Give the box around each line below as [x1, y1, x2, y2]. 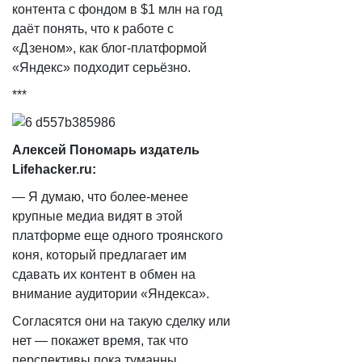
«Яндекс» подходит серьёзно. [12, 61, 191, 74]
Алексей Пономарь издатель [12, 143, 200, 157]
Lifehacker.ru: [12, 162, 96, 176]
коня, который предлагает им [12, 248, 187, 262]
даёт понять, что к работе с [12, 22, 174, 36]
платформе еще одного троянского [12, 229, 223, 242]
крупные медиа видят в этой [12, 209, 183, 223]
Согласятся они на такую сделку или [12, 314, 230, 328]
